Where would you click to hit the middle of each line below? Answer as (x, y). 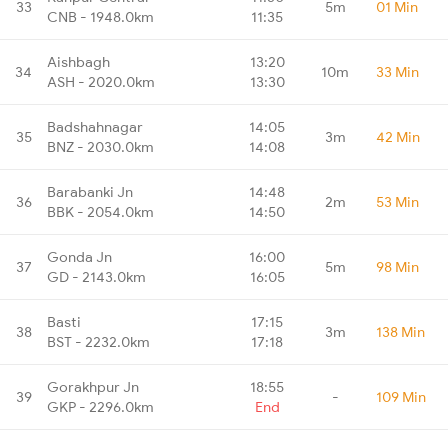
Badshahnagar (95, 126)
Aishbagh (78, 61)
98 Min (397, 266)
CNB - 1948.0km (100, 16)
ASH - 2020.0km (101, 81)
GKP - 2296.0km (100, 406)
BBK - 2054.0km (100, 211)
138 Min (400, 331)
